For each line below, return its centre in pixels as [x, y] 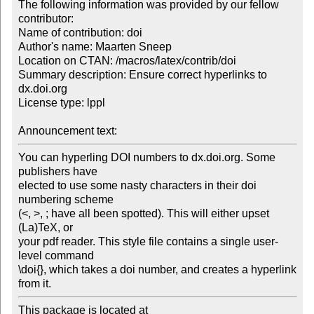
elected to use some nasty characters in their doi [137, 186]
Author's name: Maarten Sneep [95, 47]
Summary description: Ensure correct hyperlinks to [142, 75]
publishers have [59, 172]
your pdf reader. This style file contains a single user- [148, 242]
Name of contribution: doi [80, 33]
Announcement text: [69, 131]
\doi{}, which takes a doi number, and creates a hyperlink [157, 270]
